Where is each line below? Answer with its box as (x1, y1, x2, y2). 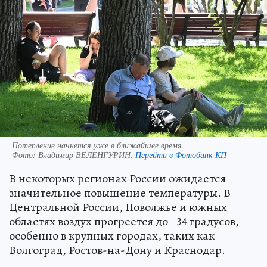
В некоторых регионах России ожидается (9, 170, 226, 187)
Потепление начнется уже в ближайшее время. (12, 139, 184, 151)
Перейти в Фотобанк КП (135, 148, 226, 160)
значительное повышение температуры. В (9, 184, 231, 201)
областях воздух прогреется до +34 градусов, (9, 213, 239, 229)
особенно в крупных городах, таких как (9, 227, 215, 244)
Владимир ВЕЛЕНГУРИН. (38, 148, 135, 160)
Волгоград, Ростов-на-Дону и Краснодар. (9, 241, 225, 258)
